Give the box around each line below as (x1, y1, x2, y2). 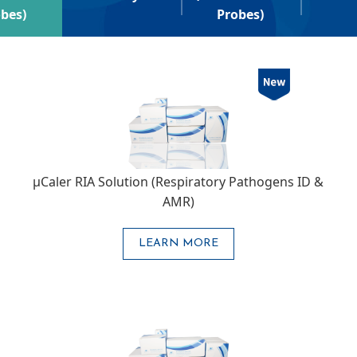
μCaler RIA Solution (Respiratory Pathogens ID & (33, 173, 324, 190)
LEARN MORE (138, 237, 218, 249)
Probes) (217, 6, 265, 23)
